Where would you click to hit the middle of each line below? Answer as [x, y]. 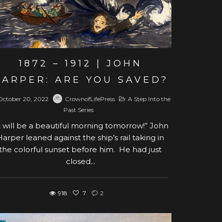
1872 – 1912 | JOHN [80, 63]
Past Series [78, 110]
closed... [80, 161]
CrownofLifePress [90, 99]
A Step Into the [149, 99]
